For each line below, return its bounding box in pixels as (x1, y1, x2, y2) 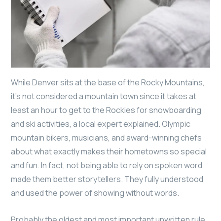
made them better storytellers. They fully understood (11, 174, 203, 185)
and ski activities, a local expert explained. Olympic (11, 118, 190, 130)
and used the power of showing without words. (11, 187, 179, 199)
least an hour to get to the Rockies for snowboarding (11, 105, 201, 116)
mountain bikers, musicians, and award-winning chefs (11, 132, 202, 144)
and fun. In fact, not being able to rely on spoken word (11, 160, 202, 171)
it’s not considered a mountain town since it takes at (11, 91, 196, 102)
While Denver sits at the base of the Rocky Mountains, (11, 77, 205, 88)
